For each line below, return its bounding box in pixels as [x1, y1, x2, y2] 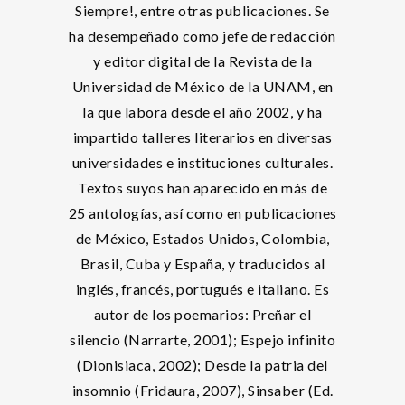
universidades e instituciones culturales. [71, 154, 334, 171]
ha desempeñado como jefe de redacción [69, 27, 336, 44]
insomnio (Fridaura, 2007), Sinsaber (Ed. [71, 381, 334, 399]
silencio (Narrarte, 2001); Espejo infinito [70, 331, 335, 348]
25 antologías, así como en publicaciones [68, 204, 337, 221]
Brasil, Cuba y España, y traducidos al [80, 255, 325, 272]
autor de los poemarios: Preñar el [93, 306, 312, 323]
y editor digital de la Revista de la [93, 52, 312, 70]
